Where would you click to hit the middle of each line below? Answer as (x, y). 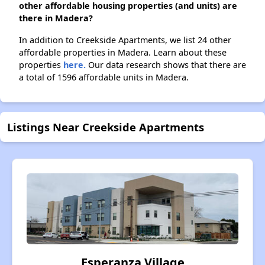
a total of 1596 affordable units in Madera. (104, 77)
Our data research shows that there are (166, 65)
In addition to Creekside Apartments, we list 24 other (125, 40)
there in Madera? (56, 18)
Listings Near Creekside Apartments (106, 127)
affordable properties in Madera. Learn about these (123, 53)
